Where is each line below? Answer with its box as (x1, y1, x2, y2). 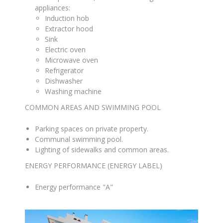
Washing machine (45, 87, 102, 96)
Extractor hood (45, 24, 93, 33)
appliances (35, 3, 69, 12)
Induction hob (45, 13, 89, 23)
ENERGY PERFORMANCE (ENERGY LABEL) (25, 161, 162, 170)
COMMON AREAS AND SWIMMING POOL (25, 103, 161, 112)
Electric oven (45, 45, 86, 54)
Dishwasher (45, 76, 83, 86)
